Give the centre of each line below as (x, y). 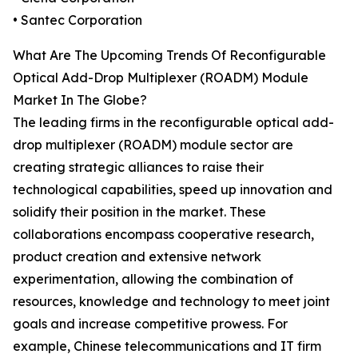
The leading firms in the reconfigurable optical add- (173, 123)
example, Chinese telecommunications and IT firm (167, 346)
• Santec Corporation (78, 20)
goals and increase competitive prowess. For (150, 324)
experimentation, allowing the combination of (153, 279)
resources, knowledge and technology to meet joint (171, 302)
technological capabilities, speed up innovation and (173, 190)
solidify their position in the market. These (139, 212)
